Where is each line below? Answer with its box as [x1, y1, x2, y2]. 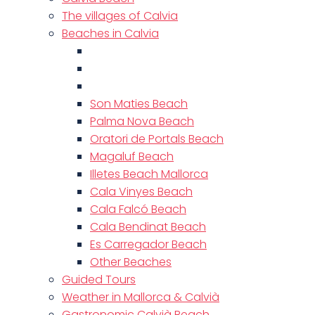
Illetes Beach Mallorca [90, 166, 208, 182]
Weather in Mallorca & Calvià [62, 289, 219, 305]
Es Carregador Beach [90, 236, 207, 252]
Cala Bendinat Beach [90, 219, 206, 235]
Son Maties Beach [90, 96, 188, 112]
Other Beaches [90, 254, 172, 270]
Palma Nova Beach [90, 113, 194, 129]
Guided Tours [62, 271, 136, 288]
